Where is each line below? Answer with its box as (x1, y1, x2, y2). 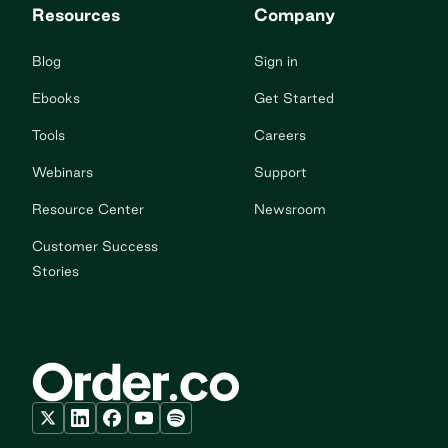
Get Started (254, 90, 334, 107)
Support (254, 164, 307, 181)
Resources (32, 5, 120, 25)
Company (254, 5, 335, 25)
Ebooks (32, 90, 80, 107)
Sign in (254, 53, 298, 70)
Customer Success (32, 238, 158, 255)
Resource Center (32, 201, 144, 218)
